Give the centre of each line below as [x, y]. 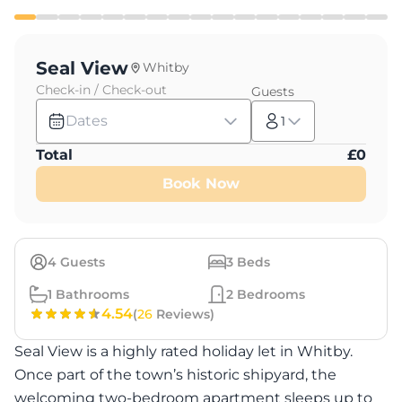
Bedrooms [269, 294]
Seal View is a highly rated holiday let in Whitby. [184, 351]
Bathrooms [91, 294]
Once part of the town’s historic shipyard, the [175, 375]
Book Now [201, 184]
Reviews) [184, 314]
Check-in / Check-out [101, 90]
